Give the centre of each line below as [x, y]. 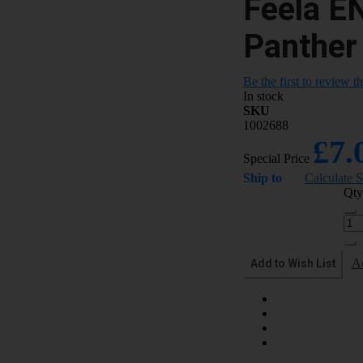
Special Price [276, 158]
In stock [263, 96]
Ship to [262, 177]
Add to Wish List [293, 263]
